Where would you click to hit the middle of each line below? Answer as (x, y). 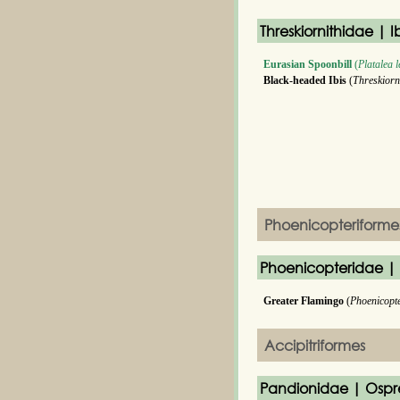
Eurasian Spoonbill (308, 64)
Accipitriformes (315, 345)
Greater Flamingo (304, 301)
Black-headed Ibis (305, 80)
